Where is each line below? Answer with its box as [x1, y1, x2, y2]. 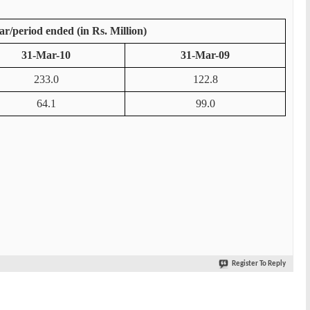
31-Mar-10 [21, 49, 71, 61]
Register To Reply [232, 260, 286, 268]
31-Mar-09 [181, 49, 230, 61]
